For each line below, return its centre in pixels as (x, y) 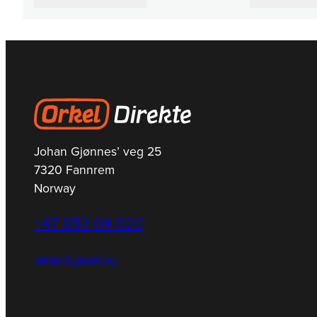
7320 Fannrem (74, 169)
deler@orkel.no (75, 259)
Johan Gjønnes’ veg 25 (98, 151)
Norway (55, 188)
